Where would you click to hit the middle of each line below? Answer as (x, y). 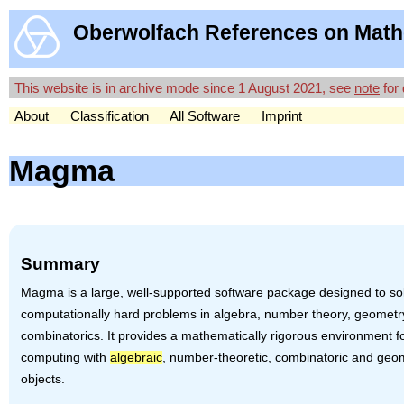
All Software (205, 115)
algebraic (137, 357)
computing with (66, 357)
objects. (43, 379)
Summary (61, 264)
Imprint (282, 115)
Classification (110, 115)
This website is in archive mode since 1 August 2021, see (184, 87)
